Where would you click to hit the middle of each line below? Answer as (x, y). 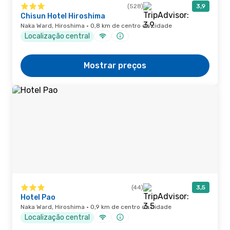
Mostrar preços (115, 65)
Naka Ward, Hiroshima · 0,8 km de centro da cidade (96, 26)
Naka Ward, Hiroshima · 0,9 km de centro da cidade (96, 207)
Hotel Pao (38, 197)
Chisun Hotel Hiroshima (63, 16)
